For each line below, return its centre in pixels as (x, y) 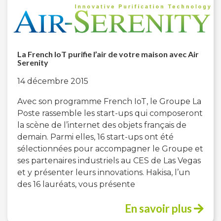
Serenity (33, 62)
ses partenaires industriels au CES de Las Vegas (109, 160)
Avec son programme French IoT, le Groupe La (109, 101)
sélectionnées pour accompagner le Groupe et (110, 148)
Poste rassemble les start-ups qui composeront (110, 113)
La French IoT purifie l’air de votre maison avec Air (108, 54)
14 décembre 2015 (53, 81)
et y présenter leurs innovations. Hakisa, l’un (104, 172)
